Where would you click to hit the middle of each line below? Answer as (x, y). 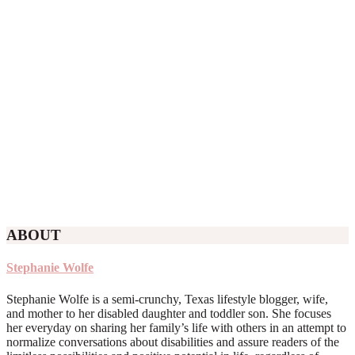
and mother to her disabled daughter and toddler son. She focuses (169, 313)
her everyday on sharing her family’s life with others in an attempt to (176, 327)
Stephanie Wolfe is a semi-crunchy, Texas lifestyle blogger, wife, (167, 299)
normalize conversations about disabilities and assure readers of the (173, 342)
